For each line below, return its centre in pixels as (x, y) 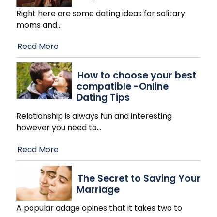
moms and (37, 25)
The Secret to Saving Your (139, 179)
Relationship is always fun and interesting (94, 116)
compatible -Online (123, 87)
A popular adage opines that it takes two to (99, 208)
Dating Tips (103, 98)
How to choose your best (137, 76)
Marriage (98, 190)
